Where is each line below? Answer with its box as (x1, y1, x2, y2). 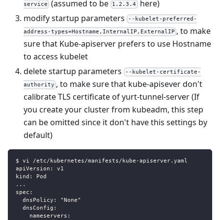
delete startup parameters (24, 66, 124, 77)
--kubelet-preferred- (128, 15, 197, 22)
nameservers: (16, 213, 71, 219)
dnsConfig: (16, 205, 81, 211)
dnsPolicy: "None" (16, 197, 84, 203)
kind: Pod (16, 173, 47, 180)
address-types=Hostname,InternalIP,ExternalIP (24, 28, 175, 35)
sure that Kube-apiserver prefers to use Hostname (24, 38, 211, 49)
